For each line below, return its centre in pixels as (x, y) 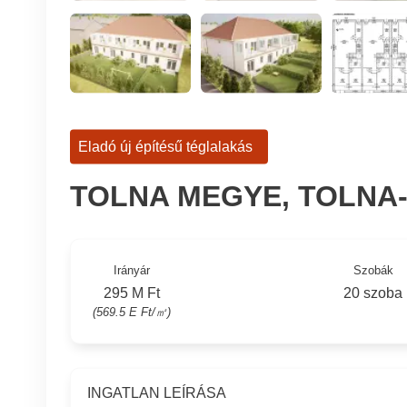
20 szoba (373, 293)
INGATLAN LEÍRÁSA (156, 393)
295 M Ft (131, 293)
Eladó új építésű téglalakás (165, 146)
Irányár (131, 271)
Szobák (373, 271)
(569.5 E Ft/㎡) (131, 312)
